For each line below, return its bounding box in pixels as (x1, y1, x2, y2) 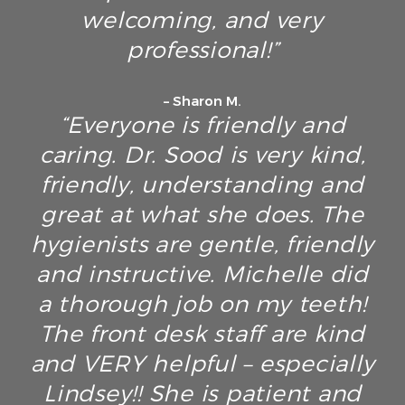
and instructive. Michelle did (36, 259, 369, 289)
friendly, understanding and (40, 170, 365, 200)
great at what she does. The (41, 200, 364, 230)
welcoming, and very (81, 5, 324, 35)
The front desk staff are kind (40, 319, 365, 349)
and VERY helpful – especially (30, 349, 375, 379)
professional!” (126, 35, 279, 65)
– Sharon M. (164, 92, 241, 110)
